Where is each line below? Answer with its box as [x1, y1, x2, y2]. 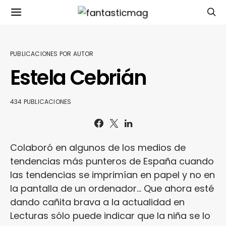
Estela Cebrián [10, 64, 147, 92]
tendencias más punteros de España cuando [10, 155, 214, 167]
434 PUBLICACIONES [10, 97, 72, 106]
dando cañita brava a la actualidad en [10, 196, 185, 208]
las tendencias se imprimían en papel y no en [10, 168, 215, 181]
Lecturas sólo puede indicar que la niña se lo [10, 209, 210, 222]
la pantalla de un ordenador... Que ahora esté [10, 182, 214, 195]
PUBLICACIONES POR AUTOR [10, 49, 94, 58]
